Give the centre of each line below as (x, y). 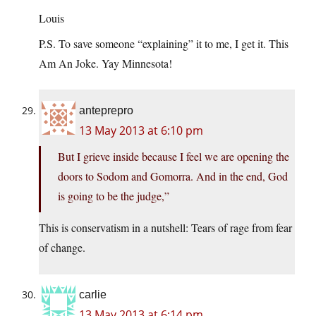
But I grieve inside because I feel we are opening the (174, 157)
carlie (93, 295)
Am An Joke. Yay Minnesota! (105, 63)
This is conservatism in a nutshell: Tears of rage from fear (165, 228)
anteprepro (106, 111)
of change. (62, 248)
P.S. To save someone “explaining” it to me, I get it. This (164, 44)
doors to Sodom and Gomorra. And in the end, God (173, 176)
